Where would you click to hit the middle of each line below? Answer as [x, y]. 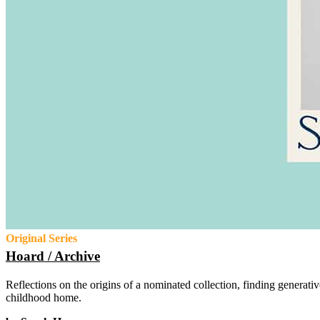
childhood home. [44, 297]
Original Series [41, 239]
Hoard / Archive [53, 256]
